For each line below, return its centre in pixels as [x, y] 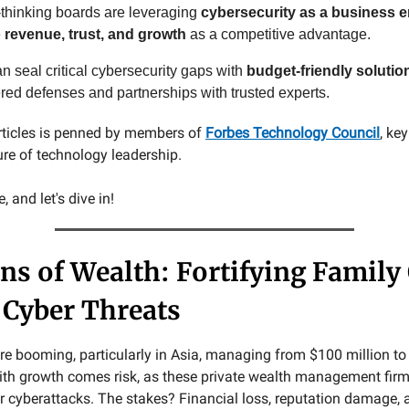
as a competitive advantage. [278, 34]
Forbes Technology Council [293, 133]
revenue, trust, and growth [95, 34]
